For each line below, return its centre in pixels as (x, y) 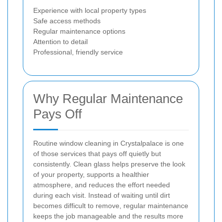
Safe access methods (67, 21)
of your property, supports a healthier (91, 175)
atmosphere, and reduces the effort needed (102, 185)
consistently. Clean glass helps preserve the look (109, 164)
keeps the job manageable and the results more (108, 216)
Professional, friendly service (78, 52)
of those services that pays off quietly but (97, 154)
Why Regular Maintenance (108, 99)
